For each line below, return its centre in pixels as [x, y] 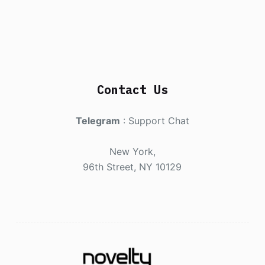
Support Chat [159, 120]
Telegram [98, 120]
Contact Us [132, 89]
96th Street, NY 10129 [132, 167]
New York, [132, 151]
